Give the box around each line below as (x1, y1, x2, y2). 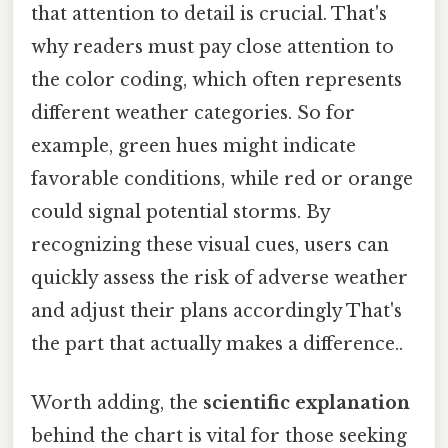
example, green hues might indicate (31, 134, 356, 157)
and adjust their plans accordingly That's (31, 299, 402, 322)
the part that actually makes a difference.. (31, 332, 403, 355)
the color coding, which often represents (31, 68, 402, 91)
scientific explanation (203, 392, 410, 415)
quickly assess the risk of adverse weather (31, 266, 408, 289)
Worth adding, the (31, 392, 203, 415)
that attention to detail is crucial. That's (31, 2, 387, 25)
